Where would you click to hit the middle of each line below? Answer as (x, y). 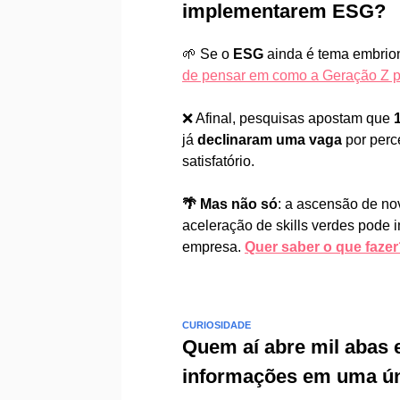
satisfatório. (220, 161)
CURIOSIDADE (217, 325)
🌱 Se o (208, 54)
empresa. (213, 247)
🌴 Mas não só (230, 204)
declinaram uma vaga (271, 140)
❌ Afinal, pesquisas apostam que (286, 118)
